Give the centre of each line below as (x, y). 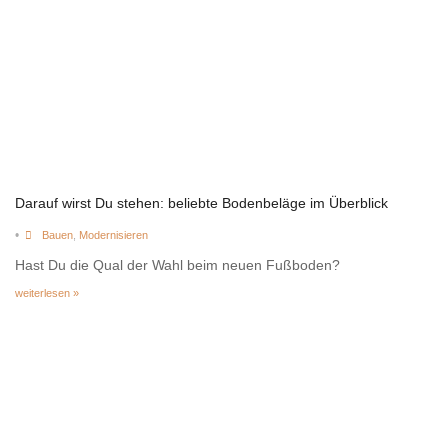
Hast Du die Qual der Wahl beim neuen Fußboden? (177, 265)
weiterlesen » (47, 293)
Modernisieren (113, 235)
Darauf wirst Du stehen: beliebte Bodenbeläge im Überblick (201, 203)
